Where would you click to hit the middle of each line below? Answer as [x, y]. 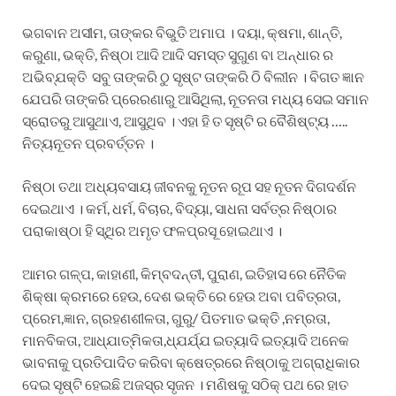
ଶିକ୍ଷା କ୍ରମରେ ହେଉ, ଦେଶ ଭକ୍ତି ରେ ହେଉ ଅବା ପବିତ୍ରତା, [181, 295]
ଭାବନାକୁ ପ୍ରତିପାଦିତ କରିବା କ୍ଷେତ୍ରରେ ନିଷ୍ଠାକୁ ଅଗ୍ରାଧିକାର [191, 362]
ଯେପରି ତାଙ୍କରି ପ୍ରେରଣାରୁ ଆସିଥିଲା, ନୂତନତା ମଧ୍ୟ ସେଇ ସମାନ [195, 98]
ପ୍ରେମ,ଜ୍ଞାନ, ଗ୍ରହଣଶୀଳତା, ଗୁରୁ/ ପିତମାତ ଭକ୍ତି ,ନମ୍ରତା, [177, 317]
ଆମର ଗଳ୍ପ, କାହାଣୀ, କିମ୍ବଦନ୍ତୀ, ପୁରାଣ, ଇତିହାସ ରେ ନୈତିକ [184, 273]
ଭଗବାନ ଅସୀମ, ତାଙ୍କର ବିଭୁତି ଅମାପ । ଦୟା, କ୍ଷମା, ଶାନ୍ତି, [182, 32]
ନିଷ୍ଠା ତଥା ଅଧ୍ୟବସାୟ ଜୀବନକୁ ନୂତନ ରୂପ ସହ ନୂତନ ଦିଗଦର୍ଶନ [189, 186]
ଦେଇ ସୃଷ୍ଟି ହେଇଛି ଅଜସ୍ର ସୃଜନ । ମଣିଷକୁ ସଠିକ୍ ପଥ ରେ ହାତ [185, 384]
